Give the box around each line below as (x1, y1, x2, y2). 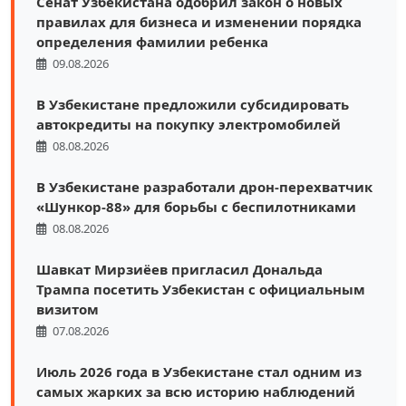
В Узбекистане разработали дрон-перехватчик (36, 177, 372, 196)
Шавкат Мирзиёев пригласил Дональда (36, 259, 323, 278)
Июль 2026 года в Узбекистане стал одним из (36, 362, 362, 381)
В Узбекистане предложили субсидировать (36, 94, 349, 113)
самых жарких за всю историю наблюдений (36, 382, 355, 401)
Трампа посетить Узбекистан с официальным (36, 279, 365, 298)
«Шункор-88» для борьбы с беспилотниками (36, 197, 356, 216)
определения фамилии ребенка (36, 32, 268, 51)
